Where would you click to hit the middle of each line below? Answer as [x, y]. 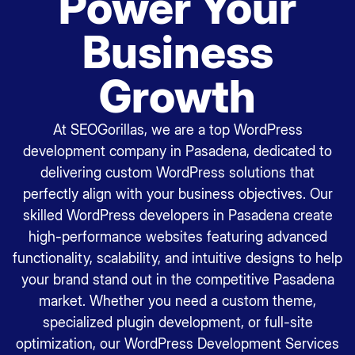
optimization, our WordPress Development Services [177, 344]
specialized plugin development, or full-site [177, 322]
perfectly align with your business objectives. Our [177, 194]
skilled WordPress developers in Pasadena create [177, 215]
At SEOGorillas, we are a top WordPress [177, 130]
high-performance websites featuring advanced [177, 237]
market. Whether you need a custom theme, [177, 301]
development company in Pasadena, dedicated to [177, 151]
